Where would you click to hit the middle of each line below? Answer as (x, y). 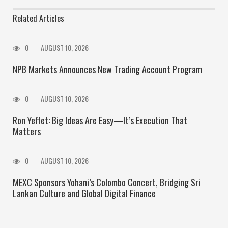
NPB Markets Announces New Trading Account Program (107, 69)
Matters (27, 131)
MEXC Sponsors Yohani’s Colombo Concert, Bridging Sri (107, 182)
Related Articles (38, 18)
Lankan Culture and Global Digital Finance (84, 193)
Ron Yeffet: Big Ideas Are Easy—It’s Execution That (100, 120)
